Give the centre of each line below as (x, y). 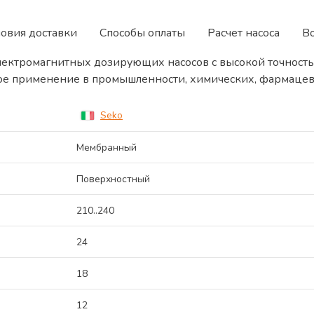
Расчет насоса (244, 33)
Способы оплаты (142, 33)
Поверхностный (113, 179)
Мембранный (107, 148)
